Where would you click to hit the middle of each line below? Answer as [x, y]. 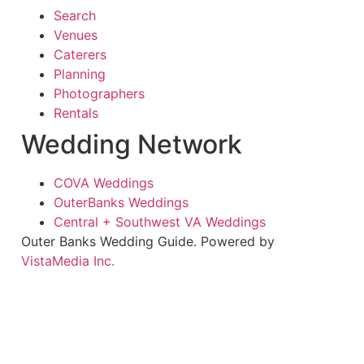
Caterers [80, 54]
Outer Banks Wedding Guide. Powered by [147, 241]
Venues [75, 35]
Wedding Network [131, 144]
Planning [79, 74]
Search [74, 15]
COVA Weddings [103, 182]
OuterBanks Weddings [121, 202]
